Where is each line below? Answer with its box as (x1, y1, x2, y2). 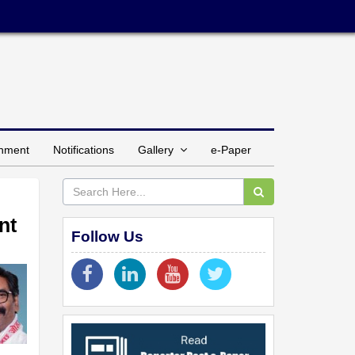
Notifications (53, 143, 114, 156)
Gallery (138, 143, 180, 156)
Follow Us (71, 227, 143, 245)
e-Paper (211, 143, 251, 156)
